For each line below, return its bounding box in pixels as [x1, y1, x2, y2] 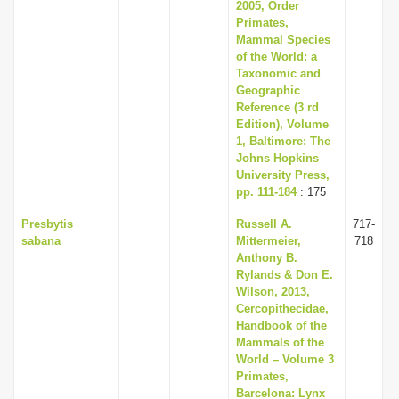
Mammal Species [236, 33, 330, 46]
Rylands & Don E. [236, 268, 333, 281]
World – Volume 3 [236, 353, 334, 366]
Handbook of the [236, 319, 327, 332]
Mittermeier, [236, 234, 301, 248]
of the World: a [236, 50, 317, 63]
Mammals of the [236, 336, 324, 349]
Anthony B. [236, 251, 297, 265]
